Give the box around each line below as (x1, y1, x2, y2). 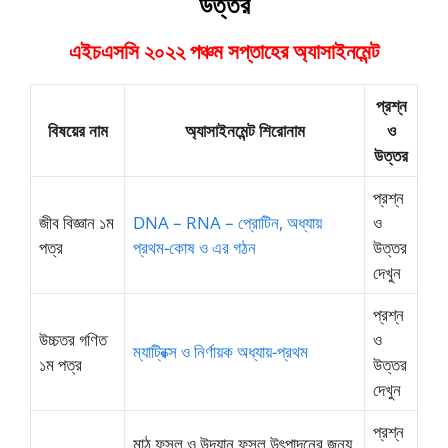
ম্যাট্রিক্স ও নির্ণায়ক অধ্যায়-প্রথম (133, 340, 308, 363)
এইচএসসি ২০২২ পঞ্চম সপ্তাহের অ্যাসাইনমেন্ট (69, 37, 379, 65)
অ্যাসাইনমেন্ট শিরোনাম (184, 119, 305, 142)
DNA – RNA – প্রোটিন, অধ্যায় (133, 211, 322, 234)
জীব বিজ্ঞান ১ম (39, 211, 114, 234)
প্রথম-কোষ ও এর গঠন (133, 236, 256, 259)
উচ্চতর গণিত (39, 328, 107, 351)
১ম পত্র (39, 353, 82, 376)
